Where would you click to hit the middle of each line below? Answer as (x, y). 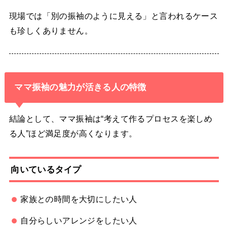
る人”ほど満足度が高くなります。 (73, 133)
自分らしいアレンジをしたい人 (79, 221)
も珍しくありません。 (51, 31)
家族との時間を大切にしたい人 (79, 199)
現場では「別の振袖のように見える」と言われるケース (113, 16)
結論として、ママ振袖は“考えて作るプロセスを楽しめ (111, 118)
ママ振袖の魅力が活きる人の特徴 (80, 87)
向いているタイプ (46, 169)
